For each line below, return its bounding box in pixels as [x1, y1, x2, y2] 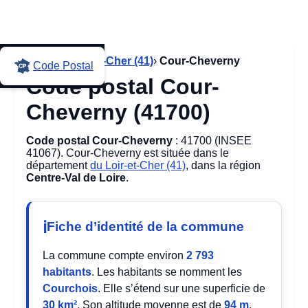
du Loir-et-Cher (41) [90, 159, 186, 171]
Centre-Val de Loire [26, 172, 126, 184]
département [26, 159, 91, 171]
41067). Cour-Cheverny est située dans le [26, 147, 230, 159]
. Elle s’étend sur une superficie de [98, 283, 266, 294]
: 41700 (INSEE [173, 135, 252, 146]
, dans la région [186, 159, 261, 171]
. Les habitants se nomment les [91, 266, 243, 278]
